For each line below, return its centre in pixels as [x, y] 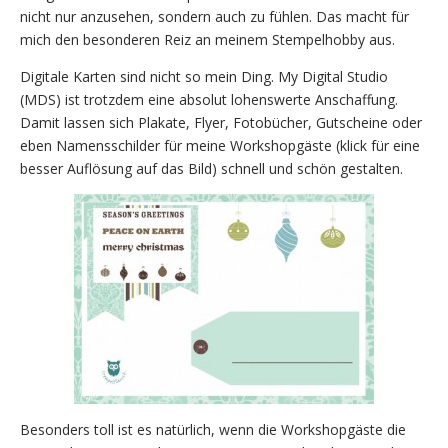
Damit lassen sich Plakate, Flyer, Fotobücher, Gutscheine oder [221, 122]
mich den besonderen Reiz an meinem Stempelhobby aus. [207, 39]
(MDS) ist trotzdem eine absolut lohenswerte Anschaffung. [209, 99]
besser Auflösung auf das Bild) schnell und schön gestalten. [211, 168]
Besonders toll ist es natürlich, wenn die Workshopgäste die [213, 429]
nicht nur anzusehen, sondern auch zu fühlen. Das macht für [214, 16]
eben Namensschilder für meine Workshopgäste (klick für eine [220, 145]
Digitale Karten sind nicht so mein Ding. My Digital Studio [204, 76]
